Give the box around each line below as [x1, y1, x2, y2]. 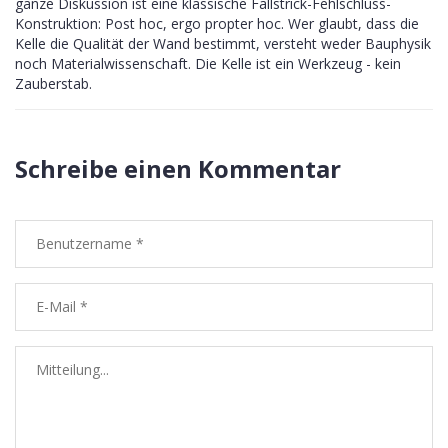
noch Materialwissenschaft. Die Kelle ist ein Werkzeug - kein [15, 54, 401, 74]
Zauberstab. [15, 74, 92, 94]
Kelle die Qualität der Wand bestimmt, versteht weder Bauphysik [15, 34, 431, 54]
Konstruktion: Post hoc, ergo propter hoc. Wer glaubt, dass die [15, 14, 419, 34]
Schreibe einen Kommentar [15, 152, 341, 186]
